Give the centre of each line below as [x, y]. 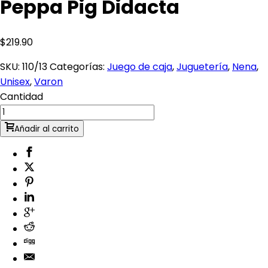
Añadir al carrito [47, 129]
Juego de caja [140, 66]
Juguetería [202, 66]
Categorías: [78, 66]
